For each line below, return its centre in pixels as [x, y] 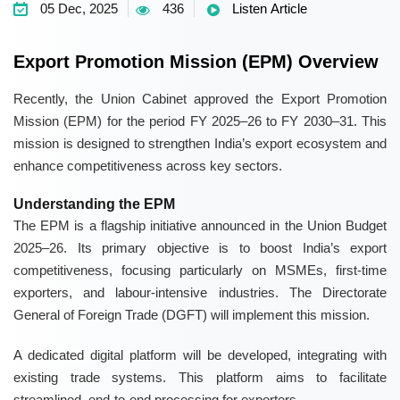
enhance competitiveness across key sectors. [148, 166]
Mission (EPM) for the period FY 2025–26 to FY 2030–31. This [200, 121]
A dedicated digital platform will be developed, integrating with [200, 355]
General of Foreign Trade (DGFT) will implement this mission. [192, 315]
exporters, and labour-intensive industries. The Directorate [200, 293]
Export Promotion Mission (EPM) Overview [196, 62]
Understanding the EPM [94, 204]
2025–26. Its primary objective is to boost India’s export [200, 248]
